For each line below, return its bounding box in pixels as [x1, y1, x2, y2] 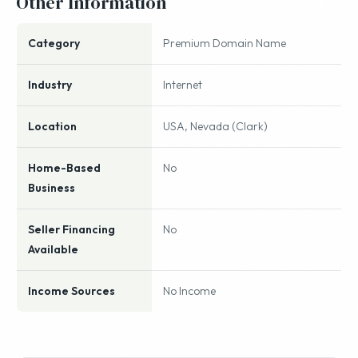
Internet [163, 78, 202, 92]
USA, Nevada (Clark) [163, 119, 268, 133]
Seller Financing [28, 222, 115, 237]
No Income [163, 284, 216, 298]
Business [28, 181, 75, 195]
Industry [28, 78, 72, 92]
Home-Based [28, 161, 101, 175]
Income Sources [28, 284, 115, 298]
